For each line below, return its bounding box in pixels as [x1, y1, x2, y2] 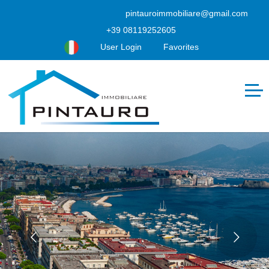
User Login [98, 42, 142, 52]
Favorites [161, 42, 199, 52]
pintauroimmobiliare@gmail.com [123, 8, 248, 18]
